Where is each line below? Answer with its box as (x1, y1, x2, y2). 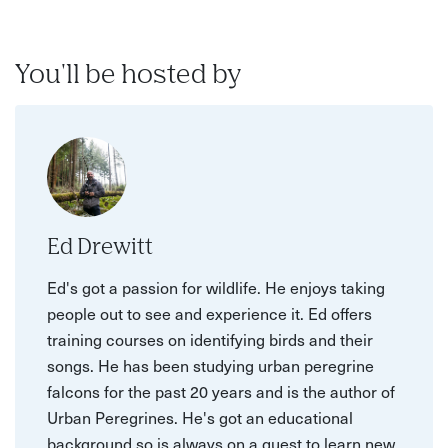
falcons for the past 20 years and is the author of (47, 379, 395, 404)
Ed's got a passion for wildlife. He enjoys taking (47, 275, 385, 300)
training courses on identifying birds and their (47, 327, 373, 352)
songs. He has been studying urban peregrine (47, 353, 374, 378)
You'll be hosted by (15, 63, 241, 90)
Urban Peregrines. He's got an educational (47, 405, 353, 430)
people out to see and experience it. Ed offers (47, 301, 372, 326)
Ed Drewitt (47, 237, 153, 260)
